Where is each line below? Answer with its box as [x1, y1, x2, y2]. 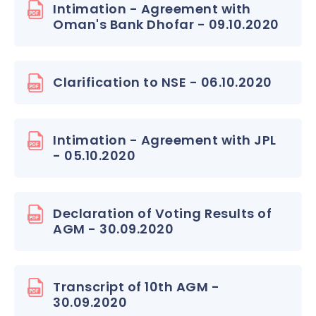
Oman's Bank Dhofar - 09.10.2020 [53, 16, 279, 33]
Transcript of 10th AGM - [53, 278, 219, 296]
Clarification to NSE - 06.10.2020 [53, 73, 272, 91]
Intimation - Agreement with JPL [53, 131, 276, 149]
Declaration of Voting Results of [53, 205, 272, 222]
